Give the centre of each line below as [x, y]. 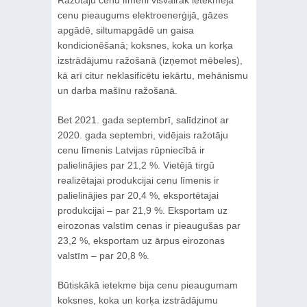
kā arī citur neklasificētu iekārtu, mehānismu [152, 75]
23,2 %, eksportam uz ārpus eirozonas [141, 240]
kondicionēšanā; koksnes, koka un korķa [145, 45]
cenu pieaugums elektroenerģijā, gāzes [143, 15]
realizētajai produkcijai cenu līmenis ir [138, 180]
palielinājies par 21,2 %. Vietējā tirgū [136, 165]
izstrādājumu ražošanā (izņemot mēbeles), [150, 60]
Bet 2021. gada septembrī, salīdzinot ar [143, 120]
